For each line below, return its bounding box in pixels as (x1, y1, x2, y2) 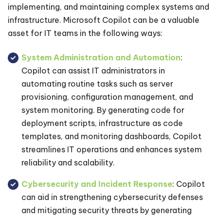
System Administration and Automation (21, 52, 181, 62)
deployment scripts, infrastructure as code (21, 118, 183, 128)
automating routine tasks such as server (21, 78, 173, 89)
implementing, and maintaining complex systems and (8, 2, 209, 12)
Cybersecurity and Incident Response (21, 179, 172, 189)
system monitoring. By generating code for (21, 105, 184, 115)
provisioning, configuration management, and (21, 91, 193, 102)
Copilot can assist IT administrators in (21, 65, 165, 75)
